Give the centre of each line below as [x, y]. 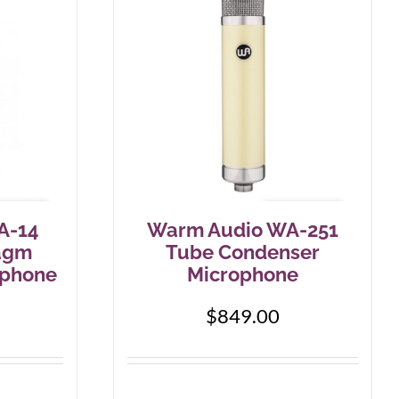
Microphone [243, 274]
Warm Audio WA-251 [243, 230]
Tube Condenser [243, 252]
